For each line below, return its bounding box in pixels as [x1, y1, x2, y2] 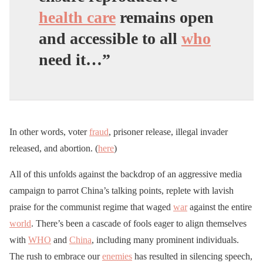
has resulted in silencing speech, [132, 251, 252, 261]
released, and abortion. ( [9, 143, 98, 153]
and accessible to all [39, 29, 181, 48]
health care [39, 8, 116, 26]
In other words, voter [9, 126, 89, 137]
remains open [116, 8, 214, 26]
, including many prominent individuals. [92, 234, 239, 245]
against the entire [187, 201, 252, 212]
